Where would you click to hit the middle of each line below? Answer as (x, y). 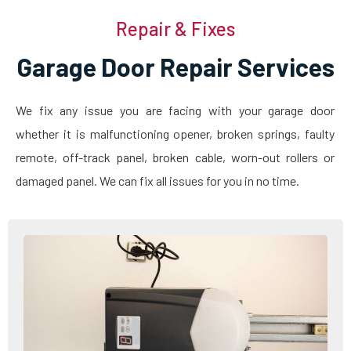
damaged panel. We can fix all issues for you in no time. (157, 180)
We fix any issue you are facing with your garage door (175, 110)
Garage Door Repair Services (175, 66)
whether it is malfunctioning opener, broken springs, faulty (175, 133)
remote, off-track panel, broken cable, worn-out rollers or (175, 157)
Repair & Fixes (175, 28)
